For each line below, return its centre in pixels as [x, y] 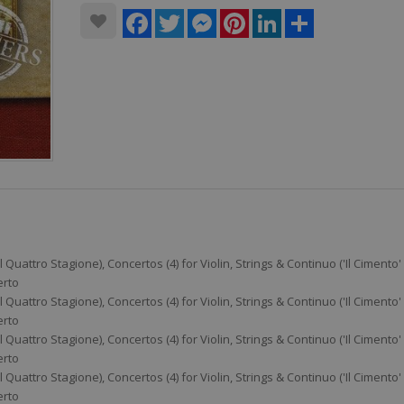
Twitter [202, 16]
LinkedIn [304, 16]
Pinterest [274, 16]
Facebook [178, 16]
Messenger [248, 16]
